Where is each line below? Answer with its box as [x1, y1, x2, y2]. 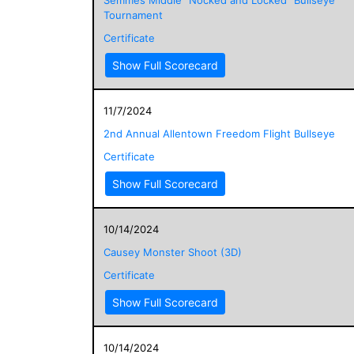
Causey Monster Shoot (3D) [104, 245, 242, 258]
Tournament [104, 8, 163, 21]
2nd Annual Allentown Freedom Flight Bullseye [104, 126, 335, 140]
